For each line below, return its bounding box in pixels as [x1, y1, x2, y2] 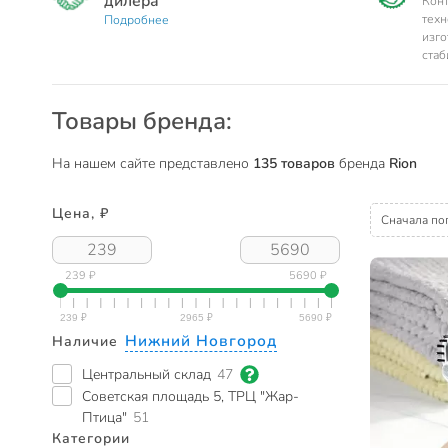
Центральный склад [82, 364, 211, 384]
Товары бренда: [52, 105, 232, 137]
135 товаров [253, 154, 335, 173]
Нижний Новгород [124, 329, 277, 351]
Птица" [82, 407, 127, 427]
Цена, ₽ [52, 204, 109, 223]
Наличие [52, 331, 123, 351]
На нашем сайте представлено [52, 154, 253, 173]
